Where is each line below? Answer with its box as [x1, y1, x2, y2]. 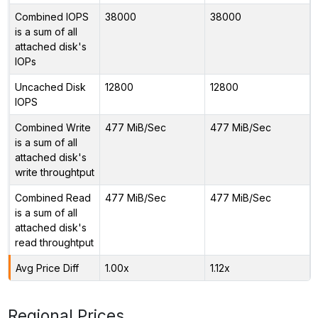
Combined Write [14, 121, 91, 133]
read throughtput [14, 236, 94, 248]
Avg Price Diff [15, 261, 79, 274]
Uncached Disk [14, 80, 86, 93]
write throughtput [14, 165, 94, 178]
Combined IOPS [14, 10, 89, 23]
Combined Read [14, 191, 91, 204]
